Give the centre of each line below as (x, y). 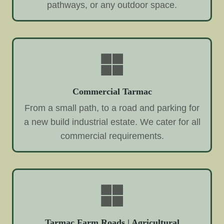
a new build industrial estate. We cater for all (112, 122)
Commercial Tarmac (112, 91)
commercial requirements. (112, 136)
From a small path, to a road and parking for (112, 108)
